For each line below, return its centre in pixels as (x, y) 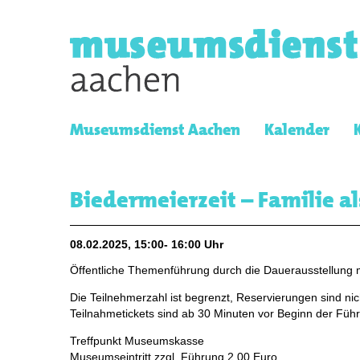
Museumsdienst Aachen (155, 130)
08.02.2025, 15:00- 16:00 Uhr (147, 244)
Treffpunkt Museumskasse (137, 340)
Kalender (297, 130)
